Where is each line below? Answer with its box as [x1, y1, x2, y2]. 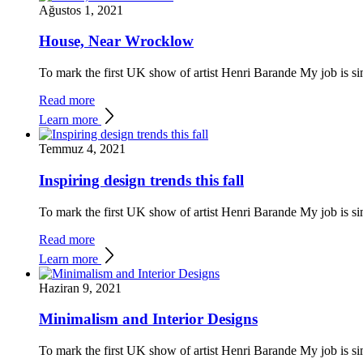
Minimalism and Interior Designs [39, 310, 258, 328]
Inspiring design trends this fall [39, 171, 244, 189]
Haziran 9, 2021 [39, 280, 122, 295]
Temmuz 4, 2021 [39, 142, 126, 156]
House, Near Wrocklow [39, 32, 194, 50]
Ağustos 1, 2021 [39, 2, 123, 17]
